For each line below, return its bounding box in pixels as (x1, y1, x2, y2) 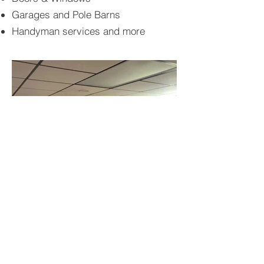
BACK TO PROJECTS (19, 234, 107, 245)
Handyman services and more (12, 25, 145, 37)
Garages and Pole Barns (12, 8, 120, 21)
